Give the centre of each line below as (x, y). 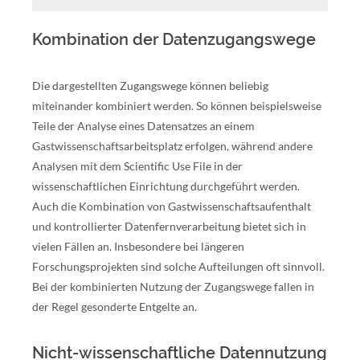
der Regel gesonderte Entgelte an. (115, 307)
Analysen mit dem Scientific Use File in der (137, 166)
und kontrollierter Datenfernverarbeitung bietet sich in (169, 226)
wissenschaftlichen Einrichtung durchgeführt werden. (166, 186)
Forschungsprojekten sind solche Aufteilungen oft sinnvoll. (178, 266)
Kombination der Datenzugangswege (174, 39)
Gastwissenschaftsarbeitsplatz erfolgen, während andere (172, 146)
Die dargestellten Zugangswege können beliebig (150, 86)
